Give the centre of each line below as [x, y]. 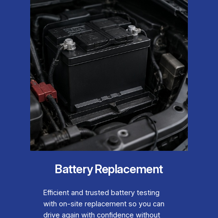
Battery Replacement [109, 169]
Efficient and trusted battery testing [101, 193]
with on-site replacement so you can [104, 204]
